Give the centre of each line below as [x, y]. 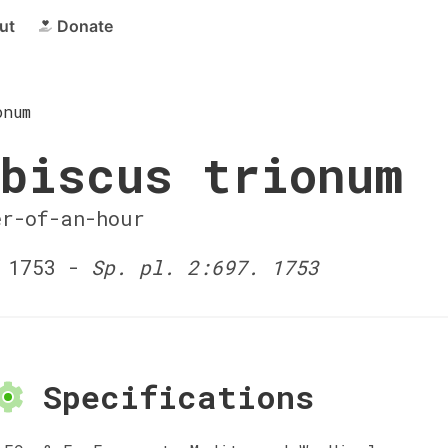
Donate [84, 26]
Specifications [169, 396]
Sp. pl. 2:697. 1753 [204, 267]
